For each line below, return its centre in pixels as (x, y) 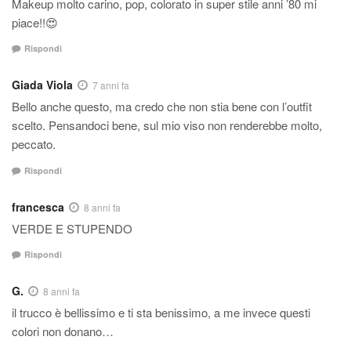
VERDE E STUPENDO (72, 228)
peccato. (34, 144)
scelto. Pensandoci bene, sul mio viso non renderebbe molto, (167, 125)
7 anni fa (111, 85)
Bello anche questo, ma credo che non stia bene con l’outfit (162, 107)
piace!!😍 (35, 22)
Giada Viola (42, 85)
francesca (38, 206)
